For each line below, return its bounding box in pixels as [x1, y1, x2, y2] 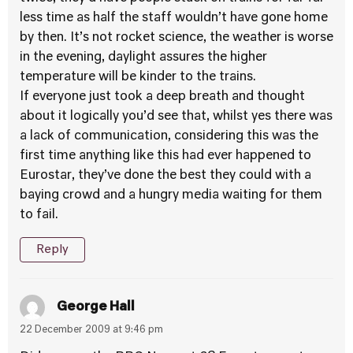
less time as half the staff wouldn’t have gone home [20, 12, 328, 24]
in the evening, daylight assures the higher [20, 51, 267, 64]
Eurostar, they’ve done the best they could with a [20, 169, 311, 182]
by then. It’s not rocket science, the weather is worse [20, 32, 333, 44]
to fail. [20, 209, 58, 221]
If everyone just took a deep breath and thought [20, 91, 305, 103]
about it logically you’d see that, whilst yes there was [20, 110, 333, 123]
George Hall [57, 300, 135, 314]
